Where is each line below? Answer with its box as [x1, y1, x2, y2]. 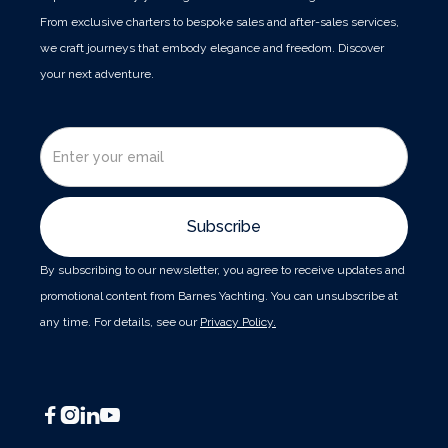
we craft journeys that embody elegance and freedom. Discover [40, 40, 384, 55]
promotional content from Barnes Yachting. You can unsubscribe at [40, 288, 398, 303]
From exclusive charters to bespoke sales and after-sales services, [40, 14, 399, 29]
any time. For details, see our [40, 314, 200, 329]
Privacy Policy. [200, 314, 276, 329]
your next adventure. [40, 66, 154, 81]
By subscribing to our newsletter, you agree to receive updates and [40, 262, 405, 277]
